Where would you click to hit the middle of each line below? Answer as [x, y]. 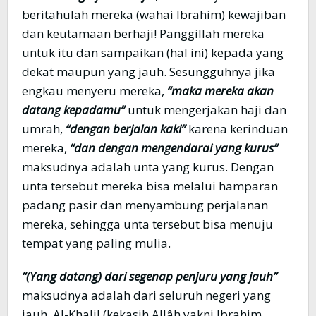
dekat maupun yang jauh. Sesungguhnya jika [148, 72]
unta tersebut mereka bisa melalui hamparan [150, 186]
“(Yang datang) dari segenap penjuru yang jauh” [150, 276]
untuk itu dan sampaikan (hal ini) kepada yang [153, 53]
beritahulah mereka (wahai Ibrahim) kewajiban [154, 15]
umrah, [44, 129]
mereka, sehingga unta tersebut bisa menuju [147, 224]
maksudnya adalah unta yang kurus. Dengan [148, 167]
